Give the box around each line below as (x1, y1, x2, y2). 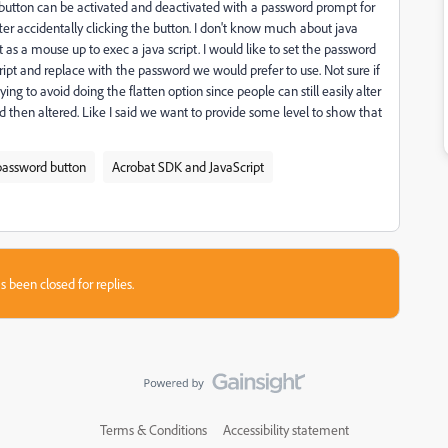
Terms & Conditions (99, 421, 207, 438)
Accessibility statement (222, 421, 349, 438)
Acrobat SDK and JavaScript (112, 158, 264, 175)
